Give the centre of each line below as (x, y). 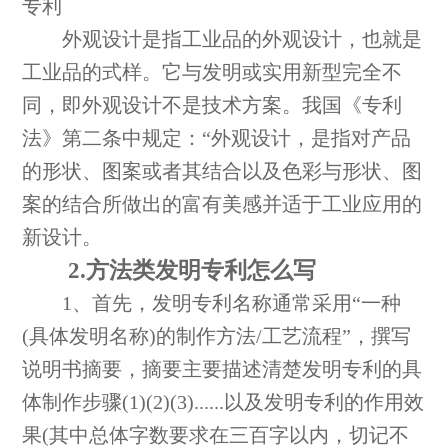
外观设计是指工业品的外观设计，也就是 (222, 40)
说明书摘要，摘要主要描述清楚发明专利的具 (222, 370)
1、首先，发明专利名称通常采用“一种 (212, 304)
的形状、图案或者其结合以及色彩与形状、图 (222, 172)
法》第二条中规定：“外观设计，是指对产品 (217, 139)
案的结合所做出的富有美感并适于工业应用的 (222, 205)
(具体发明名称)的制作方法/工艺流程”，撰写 (217, 337)
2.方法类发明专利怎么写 (169, 271)
